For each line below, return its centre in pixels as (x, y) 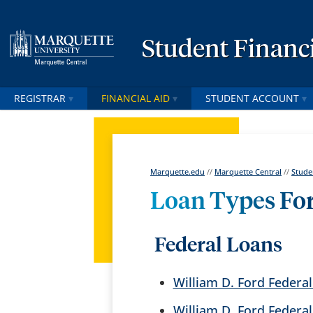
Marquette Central (248, 172)
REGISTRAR (40, 98)
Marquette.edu (178, 172)
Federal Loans (217, 246)
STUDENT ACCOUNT (252, 98)
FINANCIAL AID (136, 98)
